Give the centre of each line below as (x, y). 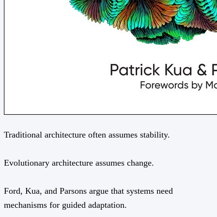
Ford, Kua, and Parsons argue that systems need (88, 191)
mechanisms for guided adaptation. (65, 205)
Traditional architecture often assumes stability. (87, 134)
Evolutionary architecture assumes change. (79, 163)
